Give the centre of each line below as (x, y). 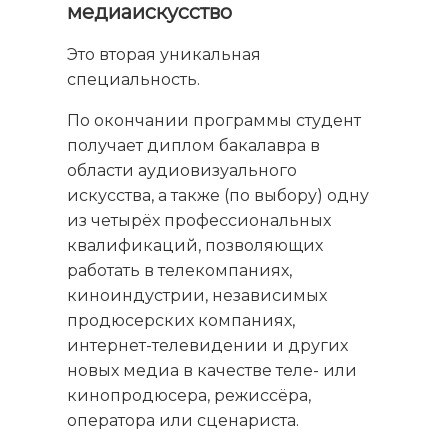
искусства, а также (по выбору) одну (218, 196)
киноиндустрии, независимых (197, 296)
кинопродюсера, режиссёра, (189, 396)
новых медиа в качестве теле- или (212, 371)
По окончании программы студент (214, 121)
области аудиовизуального (182, 171)
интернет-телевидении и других (208, 346)
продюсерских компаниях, (181, 321)
